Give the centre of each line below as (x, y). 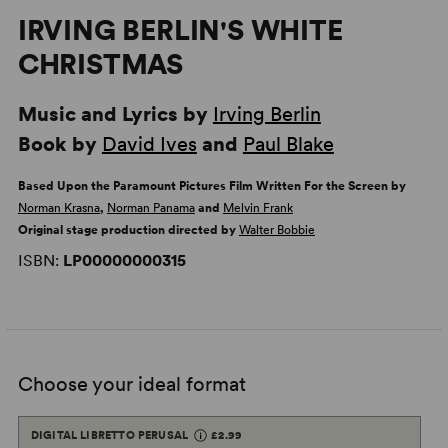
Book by (59, 144)
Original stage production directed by (128, 230)
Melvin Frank (257, 208)
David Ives (149, 144)
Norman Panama (150, 208)
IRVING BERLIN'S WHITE (180, 30)
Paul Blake (288, 144)
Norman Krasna (58, 208)
